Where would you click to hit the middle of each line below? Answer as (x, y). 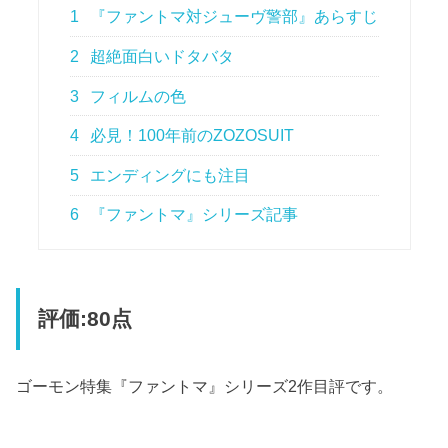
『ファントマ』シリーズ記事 (192, 215)
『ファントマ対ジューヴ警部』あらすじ (232, 17)
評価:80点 (84, 319)
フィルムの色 (136, 96)
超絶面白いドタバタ (160, 56)
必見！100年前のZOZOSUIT (190, 136)
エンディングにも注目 (168, 175)
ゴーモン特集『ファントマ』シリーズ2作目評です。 (205, 385)
